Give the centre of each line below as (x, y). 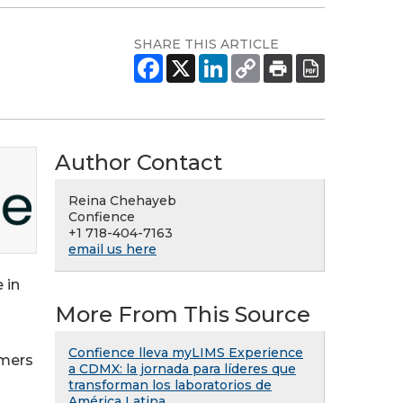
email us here (112, 249)
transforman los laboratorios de (170, 385)
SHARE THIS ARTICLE (206, 44)
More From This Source (183, 314)
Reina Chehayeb (122, 201)
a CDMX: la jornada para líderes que (182, 369)
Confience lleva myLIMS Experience (186, 353)
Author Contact (139, 162)
